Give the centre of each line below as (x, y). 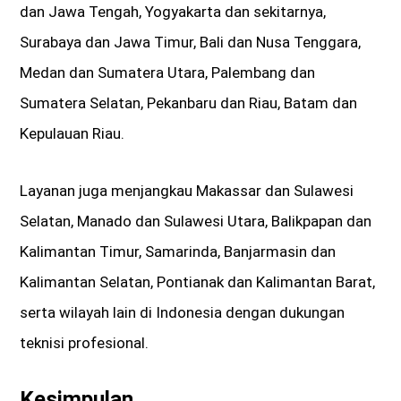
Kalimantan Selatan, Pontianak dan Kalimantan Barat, (198, 282)
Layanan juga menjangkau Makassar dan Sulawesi (187, 191)
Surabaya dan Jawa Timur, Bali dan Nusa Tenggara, (191, 43)
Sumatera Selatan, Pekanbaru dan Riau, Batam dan (189, 103)
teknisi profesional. (85, 343)
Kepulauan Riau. (73, 134)
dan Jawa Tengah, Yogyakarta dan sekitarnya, (173, 12)
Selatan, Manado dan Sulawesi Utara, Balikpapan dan (196, 222)
